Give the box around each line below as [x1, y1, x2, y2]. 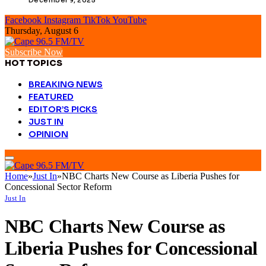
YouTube [112, 14, 147, 25]
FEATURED [28, 91, 74, 102]
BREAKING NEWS [28, 78, 103, 90]
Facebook [5, 14, 42, 25]
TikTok [83, 14, 110, 25]
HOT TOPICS [5, 57, 62, 68]
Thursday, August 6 [5, 25, 78, 36]
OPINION [28, 128, 68, 140]
